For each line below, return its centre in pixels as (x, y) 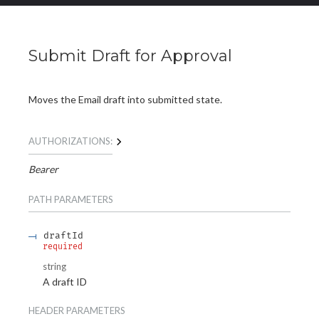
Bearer (43, 169)
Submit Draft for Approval (130, 56)
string (54, 267)
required (63, 247)
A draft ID (65, 281)
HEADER (46, 311)
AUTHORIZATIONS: (70, 141)
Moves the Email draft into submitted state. (125, 100)
